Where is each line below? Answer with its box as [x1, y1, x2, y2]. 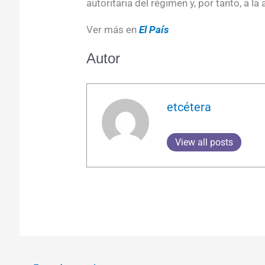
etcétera [167, 100, 212, 115]
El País [138, 23, 169, 35]
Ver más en [86, 23, 139, 35]
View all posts [175, 137, 234, 148]
